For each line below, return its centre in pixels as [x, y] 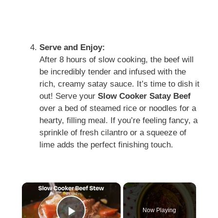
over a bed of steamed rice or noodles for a [118, 108]
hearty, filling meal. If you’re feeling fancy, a [118, 120]
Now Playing [160, 210]
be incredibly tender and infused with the [113, 72]
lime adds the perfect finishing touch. [106, 145]
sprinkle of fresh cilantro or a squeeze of [113, 132]
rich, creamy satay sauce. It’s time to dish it [119, 84]
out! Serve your [69, 96]
